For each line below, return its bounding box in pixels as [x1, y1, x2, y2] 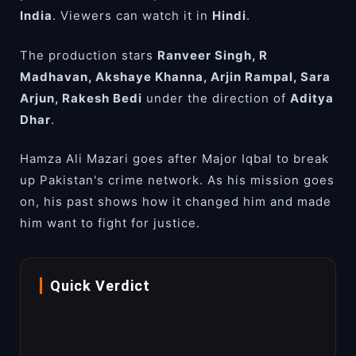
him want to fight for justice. [20, 215, 200, 230]
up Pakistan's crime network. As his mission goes [20, 172, 335, 188]
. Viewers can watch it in [52, 8, 212, 23]
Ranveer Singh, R [157, 47, 268, 63]
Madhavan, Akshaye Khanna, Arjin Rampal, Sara [20, 68, 331, 84]
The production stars [20, 47, 157, 63]
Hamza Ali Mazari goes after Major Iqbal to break [20, 151, 329, 166]
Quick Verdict [50, 277, 150, 294]
